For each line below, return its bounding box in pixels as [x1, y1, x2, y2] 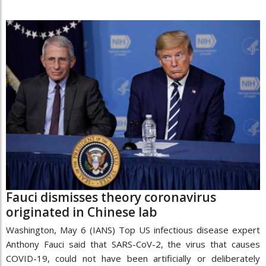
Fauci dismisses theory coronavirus [6, 188, 216, 205]
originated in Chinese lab [6, 203, 157, 220]
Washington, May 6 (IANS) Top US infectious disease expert [6, 223, 260, 236]
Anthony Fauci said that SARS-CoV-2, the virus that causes [6, 237, 260, 250]
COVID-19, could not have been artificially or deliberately [6, 252, 260, 264]
